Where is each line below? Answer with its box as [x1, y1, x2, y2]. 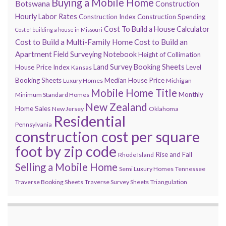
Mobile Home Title [91, 86, 177, 99]
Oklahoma [149, 104, 179, 112]
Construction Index [79, 12, 136, 21]
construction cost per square [15, 127, 200, 145]
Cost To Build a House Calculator [104, 24, 210, 33]
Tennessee [175, 164, 205, 173]
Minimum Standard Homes [15, 90, 89, 98]
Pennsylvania [15, 120, 52, 128]
